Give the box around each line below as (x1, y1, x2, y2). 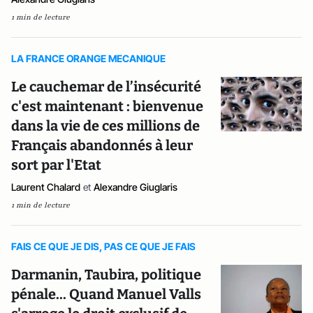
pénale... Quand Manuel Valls (11, 286, 201, 303)
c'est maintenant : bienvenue (11, 98, 203, 115)
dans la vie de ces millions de (11, 117, 200, 134)
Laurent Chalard (11, 181, 80, 193)
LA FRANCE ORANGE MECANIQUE (11, 52, 166, 64)
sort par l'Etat (11, 156, 101, 173)
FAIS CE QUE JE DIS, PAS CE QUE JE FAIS (11, 240, 196, 252)
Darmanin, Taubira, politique (11, 266, 201, 283)
